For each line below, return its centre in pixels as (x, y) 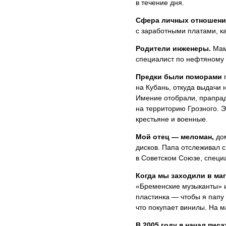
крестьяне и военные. (172, 119)
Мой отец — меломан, (176, 136)
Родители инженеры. (173, 48)
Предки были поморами (179, 76)
